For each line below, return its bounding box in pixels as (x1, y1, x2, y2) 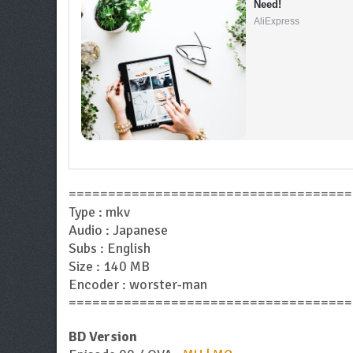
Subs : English (69, 239, 150, 257)
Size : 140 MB (69, 257, 150, 275)
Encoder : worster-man (69, 275, 207, 293)
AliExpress (254, 16, 300, 28)
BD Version (69, 327, 137, 345)
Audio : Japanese (69, 221, 168, 239)
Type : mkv (69, 203, 130, 221)
